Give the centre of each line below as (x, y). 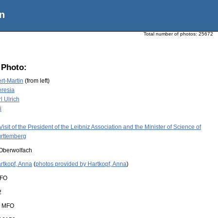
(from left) (36, 81)
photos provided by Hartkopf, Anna (81, 164)
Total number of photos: (171, 34)
